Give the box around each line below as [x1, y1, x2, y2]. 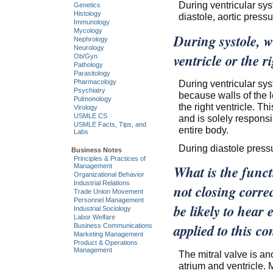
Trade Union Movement [73, 187, 143, 195]
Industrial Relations [73, 179, 130, 186]
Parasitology [73, 69, 110, 77]
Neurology [73, 44, 104, 52]
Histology [73, 10, 101, 18]
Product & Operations [73, 238, 138, 246]
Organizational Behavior [73, 170, 144, 178]
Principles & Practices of [73, 154, 146, 162]
